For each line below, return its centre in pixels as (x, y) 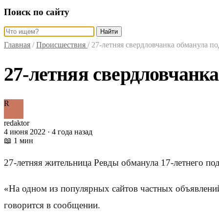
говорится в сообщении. (52, 205)
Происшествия (62, 45)
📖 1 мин (19, 141)
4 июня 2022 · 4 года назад (48, 132)
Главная (17, 45)
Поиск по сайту (37, 12)
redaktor (17, 123)
